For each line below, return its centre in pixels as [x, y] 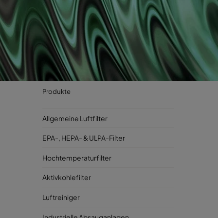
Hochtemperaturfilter [77, 157]
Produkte [56, 91]
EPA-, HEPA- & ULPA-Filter [84, 138]
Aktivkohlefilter [67, 177]
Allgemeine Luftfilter [75, 118]
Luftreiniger [61, 197]
